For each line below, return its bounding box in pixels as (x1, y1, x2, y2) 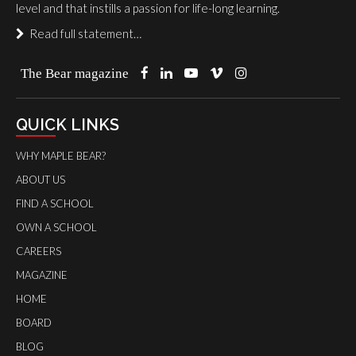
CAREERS (16, 244, 61, 257)
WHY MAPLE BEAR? (16, 149, 106, 162)
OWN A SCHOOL (16, 220, 97, 234)
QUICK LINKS (16, 114, 119, 134)
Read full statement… (25, 25, 141, 41)
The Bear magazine (21, 65, 129, 79)
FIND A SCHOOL (16, 196, 94, 210)
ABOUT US (16, 172, 65, 186)
